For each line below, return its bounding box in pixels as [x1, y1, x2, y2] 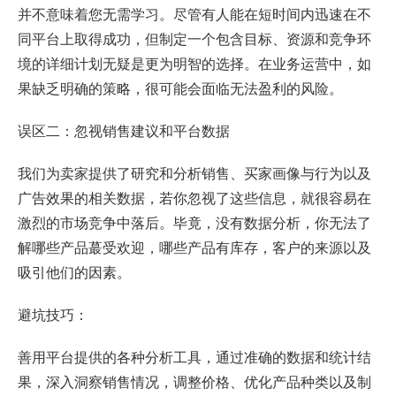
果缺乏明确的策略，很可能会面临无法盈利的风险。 [18, 78, 343, 99]
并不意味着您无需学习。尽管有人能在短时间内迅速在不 [18, 4, 371, 25]
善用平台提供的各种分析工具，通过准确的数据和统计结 [18, 346, 371, 368]
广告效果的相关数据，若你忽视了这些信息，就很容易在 [18, 187, 371, 209]
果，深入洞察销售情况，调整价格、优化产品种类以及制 [18, 371, 371, 392]
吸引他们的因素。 [18, 262, 131, 283]
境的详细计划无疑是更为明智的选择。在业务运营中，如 [18, 53, 371, 74]
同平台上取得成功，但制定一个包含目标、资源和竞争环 [18, 28, 371, 49]
